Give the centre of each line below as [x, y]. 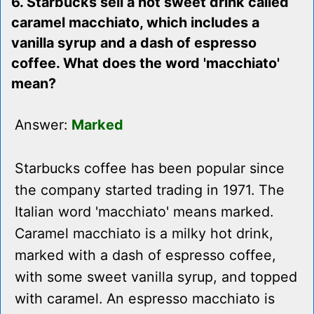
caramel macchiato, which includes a [135, 23]
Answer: [43, 125]
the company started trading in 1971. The [150, 190]
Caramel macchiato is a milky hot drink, [144, 234]
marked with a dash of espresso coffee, [145, 255]
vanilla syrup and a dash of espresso [134, 43]
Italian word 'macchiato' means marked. [144, 212]
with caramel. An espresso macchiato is [145, 299]
